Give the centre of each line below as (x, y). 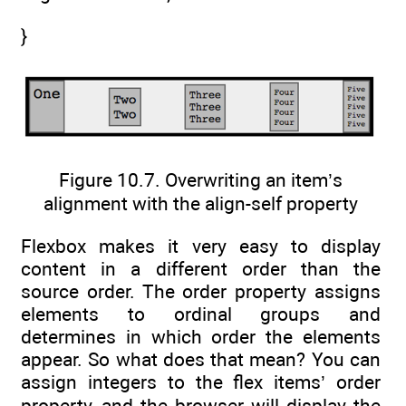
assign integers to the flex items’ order (201, 382)
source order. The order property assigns (201, 291)
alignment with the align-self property (201, 204)
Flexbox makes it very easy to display (201, 246)
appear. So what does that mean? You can (201, 359)
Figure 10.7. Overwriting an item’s (201, 180)
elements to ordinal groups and (201, 314)
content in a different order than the (201, 268)
